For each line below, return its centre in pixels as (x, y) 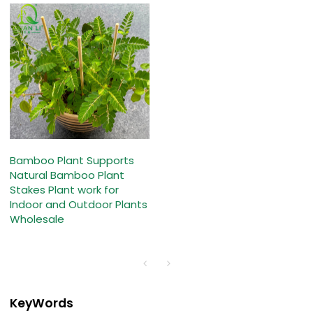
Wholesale (37, 219)
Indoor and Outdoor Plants (79, 205)
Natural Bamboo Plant (67, 175)
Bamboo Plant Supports (72, 161)
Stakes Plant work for (65, 190)
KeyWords (42, 303)
